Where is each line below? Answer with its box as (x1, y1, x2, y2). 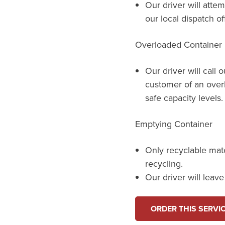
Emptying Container (135, 118, 212, 131)
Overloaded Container (135, 38, 222, 51)
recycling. (145, 157, 183, 170)
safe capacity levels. (145, 91, 223, 104)
